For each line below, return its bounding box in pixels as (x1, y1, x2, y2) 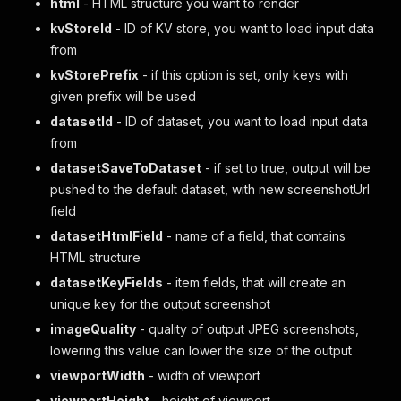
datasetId (50, 114, 113, 129)
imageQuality (50, 321, 136, 337)
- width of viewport (145, 368, 260, 383)
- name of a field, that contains (163, 228, 346, 243)
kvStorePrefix (50, 67, 139, 82)
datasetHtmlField (50, 228, 163, 243)
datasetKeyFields (50, 275, 163, 290)
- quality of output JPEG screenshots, (136, 321, 359, 337)
